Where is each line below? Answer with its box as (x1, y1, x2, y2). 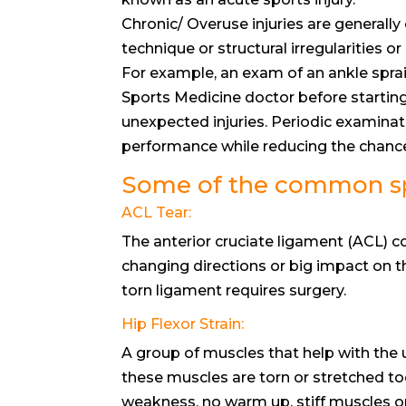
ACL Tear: (121, 203, 192, 221)
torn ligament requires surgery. (121, 281, 347, 299)
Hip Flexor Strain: (121, 314, 245, 333)
